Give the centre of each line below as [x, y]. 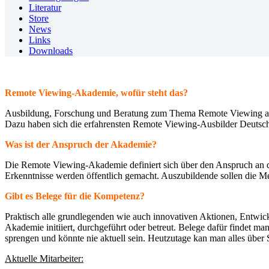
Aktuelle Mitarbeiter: [44, 258]
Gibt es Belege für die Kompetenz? [75, 196]
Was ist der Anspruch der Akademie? [81, 144]
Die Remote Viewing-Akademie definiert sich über [102, 165]
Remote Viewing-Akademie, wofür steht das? [96, 93]
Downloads [51, 51]
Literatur [45, 8]
